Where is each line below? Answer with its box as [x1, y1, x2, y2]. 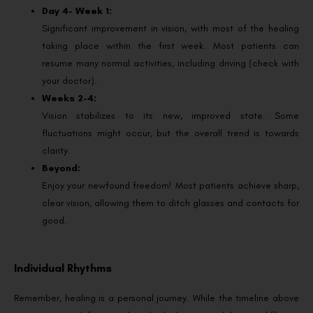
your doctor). [42, 74, 97, 87]
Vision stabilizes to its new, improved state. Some [42, 109, 299, 122]
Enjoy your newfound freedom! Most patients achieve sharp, [42, 179, 299, 191]
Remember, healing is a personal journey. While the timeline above [14, 292, 299, 305]
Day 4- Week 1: [42, 4, 112, 17]
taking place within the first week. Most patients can [42, 39, 299, 52]
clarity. [42, 144, 71, 156]
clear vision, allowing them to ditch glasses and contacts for [42, 196, 299, 209]
